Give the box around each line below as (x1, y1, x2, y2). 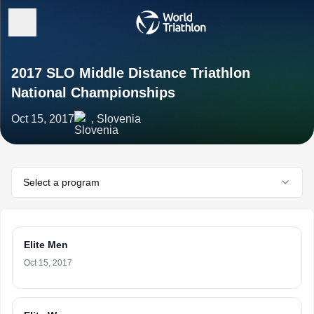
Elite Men (24, 239, 68, 250)
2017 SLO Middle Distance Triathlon (11, 65, 250, 81)
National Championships (11, 85, 175, 100)
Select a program (23, 177, 100, 188)
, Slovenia (91, 113, 141, 125)
